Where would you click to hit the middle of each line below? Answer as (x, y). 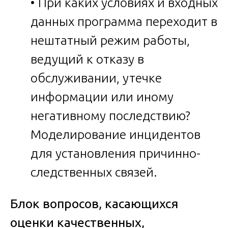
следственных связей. (94, 172)
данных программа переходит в (124, 21)
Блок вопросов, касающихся (94, 203)
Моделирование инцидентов (116, 134)
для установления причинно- (116, 153)
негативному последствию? (110, 115)
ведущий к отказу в (87, 59)
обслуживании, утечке (96, 78)
